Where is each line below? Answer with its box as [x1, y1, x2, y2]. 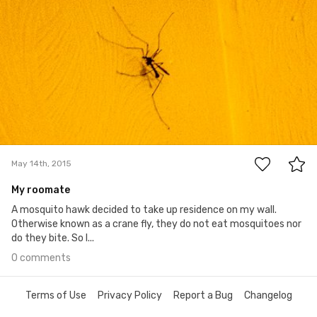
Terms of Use [25, 289, 86, 301]
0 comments [11, 251, 71, 264]
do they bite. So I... [11, 231, 94, 244]
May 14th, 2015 [11, 158, 71, 169]
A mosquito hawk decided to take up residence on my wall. [11, 203, 277, 216]
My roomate [11, 183, 70, 196]
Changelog [243, 289, 292, 301]
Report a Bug [173, 289, 233, 301]
